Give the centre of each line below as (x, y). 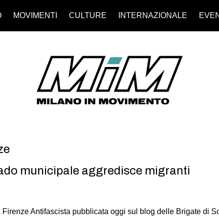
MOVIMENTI (35, 15)
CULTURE (88, 15)
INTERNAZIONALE (153, 15)
